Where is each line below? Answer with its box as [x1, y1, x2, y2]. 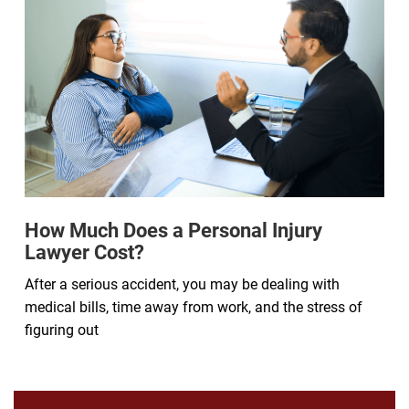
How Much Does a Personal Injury [25, 218, 322, 242]
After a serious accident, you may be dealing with [25, 275, 340, 293]
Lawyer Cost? [25, 240, 144, 264]
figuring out [25, 320, 99, 339]
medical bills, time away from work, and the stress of [25, 298, 362, 316]
